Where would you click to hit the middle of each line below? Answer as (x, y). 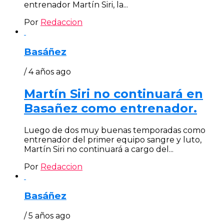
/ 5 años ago (47, 216)
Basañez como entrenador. (110, 108)
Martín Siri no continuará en (113, 93)
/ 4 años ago (47, 71)
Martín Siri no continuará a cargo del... (99, 149)
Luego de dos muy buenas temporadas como (115, 130)
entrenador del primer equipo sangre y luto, (113, 139)
